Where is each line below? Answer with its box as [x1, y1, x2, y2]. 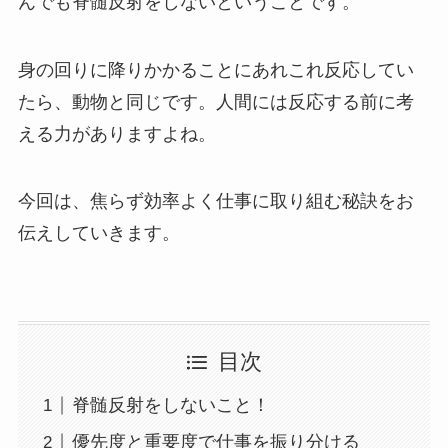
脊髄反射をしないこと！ [71, 395, 270, 416]
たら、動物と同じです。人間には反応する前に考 [17, 91, 414, 112]
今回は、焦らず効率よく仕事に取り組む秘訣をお [17, 191, 414, 212]
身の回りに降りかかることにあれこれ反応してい [17, 59, 414, 80]
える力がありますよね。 [17, 123, 216, 144]
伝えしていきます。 [17, 223, 180, 244]
